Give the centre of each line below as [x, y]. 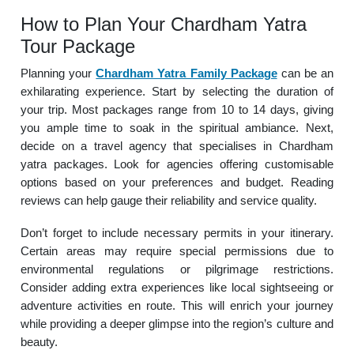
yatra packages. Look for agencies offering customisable [177, 164]
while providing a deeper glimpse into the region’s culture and [177, 324]
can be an [305, 73]
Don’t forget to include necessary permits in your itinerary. [177, 233]
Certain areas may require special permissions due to [177, 251]
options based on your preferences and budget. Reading [177, 182]
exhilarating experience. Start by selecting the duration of [177, 91]
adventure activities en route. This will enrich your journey [177, 305]
